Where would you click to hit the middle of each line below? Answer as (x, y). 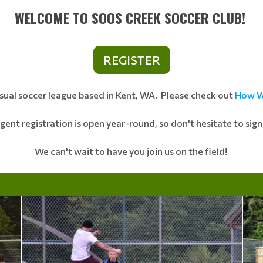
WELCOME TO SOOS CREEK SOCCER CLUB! (131, 18)
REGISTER (131, 60)
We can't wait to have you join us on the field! (131, 151)
